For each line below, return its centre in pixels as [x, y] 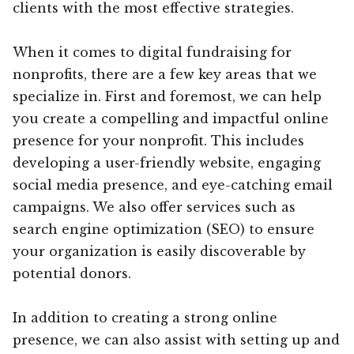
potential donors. [72, 273]
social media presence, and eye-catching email [173, 185]
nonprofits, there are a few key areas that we [165, 74]
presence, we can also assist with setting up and [176, 339]
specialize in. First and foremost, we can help [167, 96]
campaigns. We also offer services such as [154, 207]
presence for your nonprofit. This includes [158, 140]
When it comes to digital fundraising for [152, 52]
